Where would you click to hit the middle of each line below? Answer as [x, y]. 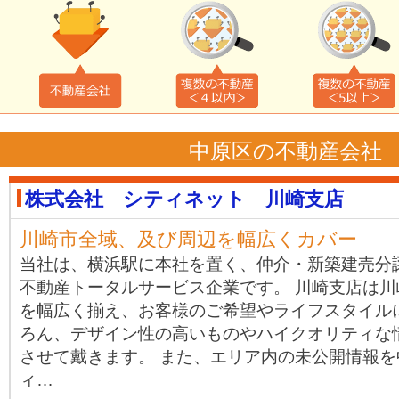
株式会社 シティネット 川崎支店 [184, 199]
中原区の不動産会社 [285, 151]
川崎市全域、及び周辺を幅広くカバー [188, 239]
